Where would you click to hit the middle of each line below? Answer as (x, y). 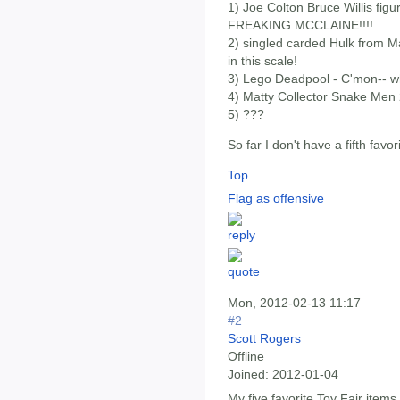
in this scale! (262, 60)
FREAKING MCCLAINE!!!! (300, 25)
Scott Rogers (264, 339)
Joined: (248, 375)
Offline (246, 357)
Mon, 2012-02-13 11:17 (294, 303)
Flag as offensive (276, 199)
